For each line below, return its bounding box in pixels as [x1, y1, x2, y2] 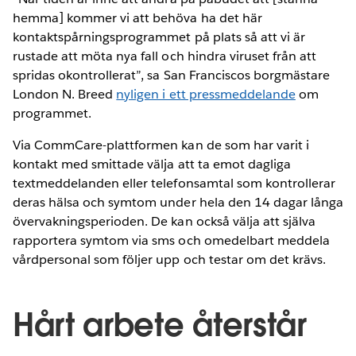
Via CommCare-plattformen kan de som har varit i [13, 136, 309, 153]
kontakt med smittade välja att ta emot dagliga [13, 155, 291, 172]
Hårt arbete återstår [13, 304, 307, 346]
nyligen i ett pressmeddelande [116, 85, 296, 103]
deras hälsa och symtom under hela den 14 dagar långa [13, 193, 343, 211]
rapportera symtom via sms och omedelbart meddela [13, 231, 330, 249]
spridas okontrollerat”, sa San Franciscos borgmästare [13, 66, 331, 83]
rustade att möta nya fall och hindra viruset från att [13, 47, 317, 64]
